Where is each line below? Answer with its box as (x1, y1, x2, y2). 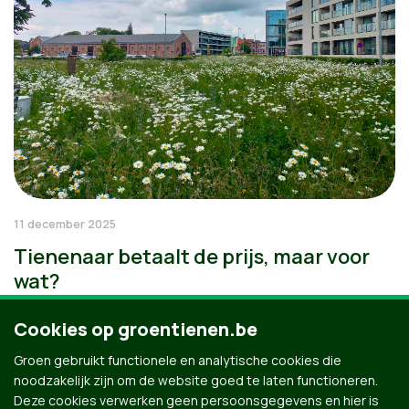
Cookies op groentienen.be (14, 317, 257, 341)
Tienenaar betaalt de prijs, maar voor (14, 243, 370, 270)
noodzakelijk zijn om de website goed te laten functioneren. (14, 372, 378, 389)
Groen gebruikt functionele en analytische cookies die (14, 351, 341, 369)
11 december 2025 (14, 215, 116, 232)
